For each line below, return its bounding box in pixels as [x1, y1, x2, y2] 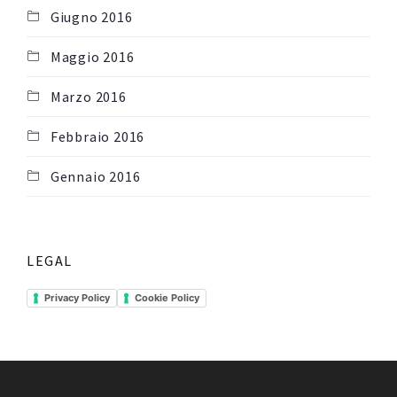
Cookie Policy [135, 291, 199, 304]
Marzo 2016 [50, 88, 127, 106]
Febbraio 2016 [50, 128, 145, 146]
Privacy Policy [44, 291, 110, 304]
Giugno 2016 [50, 8, 133, 27]
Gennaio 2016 [50, 167, 141, 186]
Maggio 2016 [50, 48, 135, 66]
